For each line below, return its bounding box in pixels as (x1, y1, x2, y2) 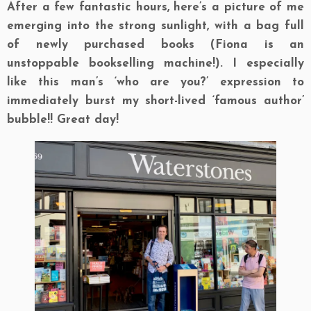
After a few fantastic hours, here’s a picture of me (7, 1, 304, 13)
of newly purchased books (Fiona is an (7, 39, 304, 51)
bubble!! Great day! (7, 114, 119, 126)
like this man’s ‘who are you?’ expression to (7, 76, 304, 88)
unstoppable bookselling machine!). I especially (7, 58, 304, 69)
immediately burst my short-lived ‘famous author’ (7, 95, 304, 107)
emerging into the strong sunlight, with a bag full (7, 20, 304, 32)
